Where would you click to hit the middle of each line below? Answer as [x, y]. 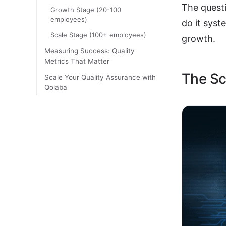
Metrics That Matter [77, 61]
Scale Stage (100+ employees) [98, 35]
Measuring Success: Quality [90, 51]
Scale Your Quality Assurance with [100, 77]
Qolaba [57, 87]
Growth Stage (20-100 [86, 10]
